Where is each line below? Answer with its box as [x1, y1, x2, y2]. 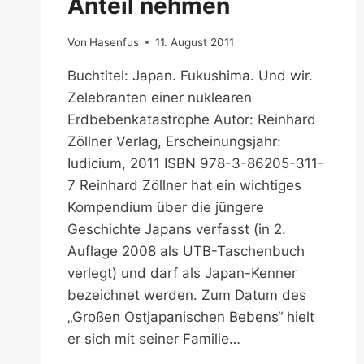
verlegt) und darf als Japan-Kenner [67, 264, 297, 281]
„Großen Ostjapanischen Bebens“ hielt [67, 308, 314, 325]
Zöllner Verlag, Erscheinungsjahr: [67, 132, 281, 149]
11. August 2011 [155, 35, 235, 49]
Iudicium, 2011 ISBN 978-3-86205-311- [67, 154, 324, 171]
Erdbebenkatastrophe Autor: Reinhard [67, 110, 316, 128]
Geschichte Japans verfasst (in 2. [67, 220, 286, 237]
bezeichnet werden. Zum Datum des [67, 286, 306, 303]
